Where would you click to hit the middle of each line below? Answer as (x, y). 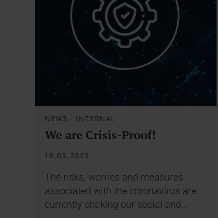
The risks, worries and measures (114, 177)
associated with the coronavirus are (120, 191)
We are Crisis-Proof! (100, 135)
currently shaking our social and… (116, 204)
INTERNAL (96, 118)
